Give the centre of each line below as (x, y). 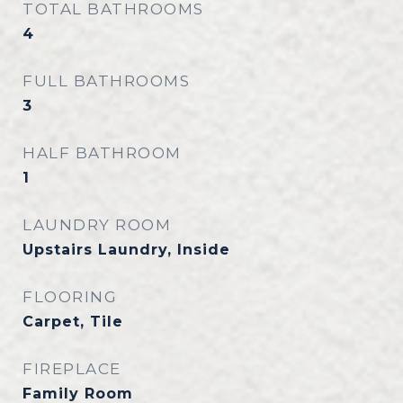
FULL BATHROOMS (106, 81)
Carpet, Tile (73, 322)
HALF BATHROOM (102, 153)
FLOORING (70, 297)
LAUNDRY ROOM (97, 225)
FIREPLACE (72, 369)
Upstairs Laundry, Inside (126, 250)
